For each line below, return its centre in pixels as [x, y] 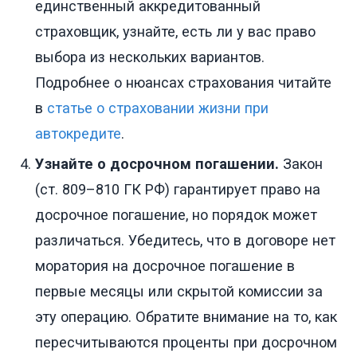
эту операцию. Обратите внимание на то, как [186, 317]
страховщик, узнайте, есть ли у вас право [175, 32]
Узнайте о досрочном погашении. [157, 164]
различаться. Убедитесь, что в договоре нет [185, 241]
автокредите [78, 134]
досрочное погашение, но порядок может [176, 215]
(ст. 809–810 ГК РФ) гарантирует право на [178, 190]
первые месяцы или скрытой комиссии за [179, 292]
